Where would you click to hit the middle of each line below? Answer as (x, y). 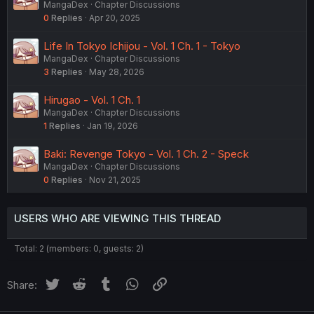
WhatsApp (166, 282)
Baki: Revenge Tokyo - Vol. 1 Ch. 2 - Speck (146, 153)
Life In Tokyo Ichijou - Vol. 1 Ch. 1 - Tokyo (142, 46)
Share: (22, 285)
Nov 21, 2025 (115, 179)
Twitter (77, 282)
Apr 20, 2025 (115, 18)
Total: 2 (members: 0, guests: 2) (79, 248)
